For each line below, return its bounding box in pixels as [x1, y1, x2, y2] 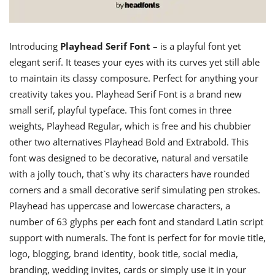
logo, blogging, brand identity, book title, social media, [9, 247, 238, 260]
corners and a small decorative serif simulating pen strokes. [9, 183, 260, 196]
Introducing [9, 39, 60, 52]
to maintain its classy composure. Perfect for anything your [9, 71, 258, 84]
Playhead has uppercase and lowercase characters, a [9, 199, 230, 212]
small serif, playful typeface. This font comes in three [9, 103, 231, 116]
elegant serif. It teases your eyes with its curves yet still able [9, 55, 260, 68]
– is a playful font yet [150, 39, 241, 52]
